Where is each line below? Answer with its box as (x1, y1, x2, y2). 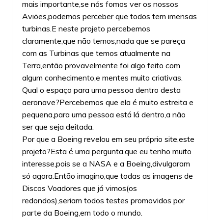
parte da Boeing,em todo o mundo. (22, 207, 142, 218)
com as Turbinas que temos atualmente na (22, 48, 170, 58)
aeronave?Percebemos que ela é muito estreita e (22, 97, 193, 107)
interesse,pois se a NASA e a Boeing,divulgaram (22, 158, 190, 168)
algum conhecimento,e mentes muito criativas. (22, 72, 183, 82)
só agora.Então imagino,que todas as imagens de (22, 170, 193, 181)
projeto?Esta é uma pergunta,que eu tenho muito (22, 146, 192, 156)
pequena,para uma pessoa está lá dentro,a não (22, 109, 186, 119)
